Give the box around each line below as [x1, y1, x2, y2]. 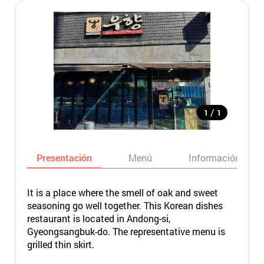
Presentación [36, 151, 92, 164]
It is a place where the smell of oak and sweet [27, 186, 218, 199]
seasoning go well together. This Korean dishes [27, 199, 223, 212]
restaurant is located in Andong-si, [27, 212, 170, 225]
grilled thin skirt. [27, 238, 94, 250]
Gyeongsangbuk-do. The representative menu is [27, 225, 225, 237]
